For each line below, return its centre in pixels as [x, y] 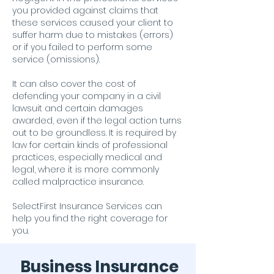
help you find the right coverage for [90, 218]
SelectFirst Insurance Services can [87, 206]
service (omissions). [56, 59]
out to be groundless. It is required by [94, 133]
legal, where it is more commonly [86, 169]
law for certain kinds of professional [90, 145]
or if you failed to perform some [82, 47]
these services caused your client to [93, 23]
